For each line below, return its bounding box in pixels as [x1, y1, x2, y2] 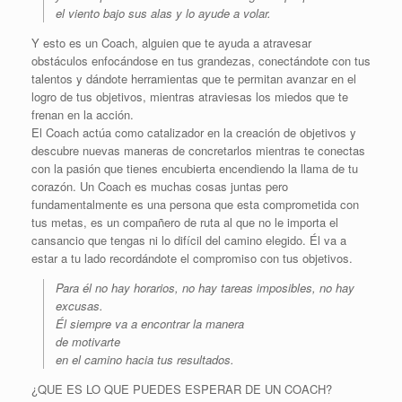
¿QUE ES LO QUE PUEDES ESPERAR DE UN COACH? [31, 380, 332, 398]
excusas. [56, 297, 103, 315]
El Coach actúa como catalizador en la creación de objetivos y [31, 124, 356, 142]
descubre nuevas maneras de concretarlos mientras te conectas [31, 142, 365, 160]
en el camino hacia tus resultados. [56, 351, 234, 369]
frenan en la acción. [31, 106, 134, 124]
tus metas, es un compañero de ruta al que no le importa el [31, 214, 338, 232]
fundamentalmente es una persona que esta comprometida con [31, 196, 359, 214]
